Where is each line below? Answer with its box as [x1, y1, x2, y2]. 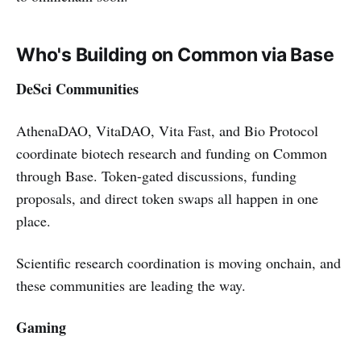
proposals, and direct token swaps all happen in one [16, 188, 318, 208]
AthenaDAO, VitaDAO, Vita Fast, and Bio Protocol [16, 120, 318, 140]
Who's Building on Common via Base [16, 43, 334, 66]
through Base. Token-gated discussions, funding [16, 165, 297, 185]
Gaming [16, 316, 66, 338]
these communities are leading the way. [16, 275, 246, 295]
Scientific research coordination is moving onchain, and [16, 252, 341, 272]
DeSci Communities [16, 77, 139, 99]
